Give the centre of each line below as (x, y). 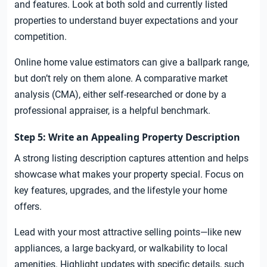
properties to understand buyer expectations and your (126, 21)
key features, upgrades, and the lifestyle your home (121, 191)
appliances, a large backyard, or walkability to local (121, 249)
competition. (41, 37)
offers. (28, 207)
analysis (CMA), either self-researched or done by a (120, 95)
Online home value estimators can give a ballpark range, (132, 63)
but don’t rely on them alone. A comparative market (121, 79)
